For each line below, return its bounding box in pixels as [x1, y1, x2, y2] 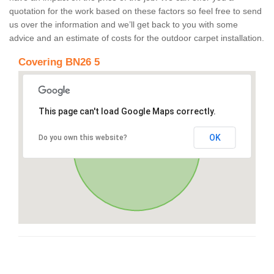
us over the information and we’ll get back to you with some [9, 20, 238, 30]
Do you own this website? [38, 133, 127, 143]
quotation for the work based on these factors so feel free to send [9, 6, 262, 17]
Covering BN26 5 [18, 56, 100, 68]
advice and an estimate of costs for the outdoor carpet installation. [9, 33, 264, 43]
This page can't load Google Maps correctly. [38, 106, 216, 117]
